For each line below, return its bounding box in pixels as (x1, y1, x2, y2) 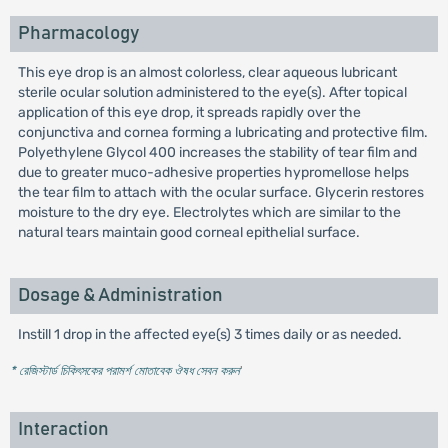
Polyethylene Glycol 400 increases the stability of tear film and (17, 144, 417, 161)
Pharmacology (17, 24, 139, 43)
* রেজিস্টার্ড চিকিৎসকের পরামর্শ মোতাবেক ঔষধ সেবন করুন (9, 363, 240, 378)
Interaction (17, 420, 109, 439)
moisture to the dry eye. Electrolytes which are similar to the (17, 204, 401, 221)
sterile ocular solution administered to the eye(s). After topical (17, 84, 407, 101)
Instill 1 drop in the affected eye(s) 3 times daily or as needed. (17, 326, 402, 343)
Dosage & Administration (17, 286, 223, 305)
